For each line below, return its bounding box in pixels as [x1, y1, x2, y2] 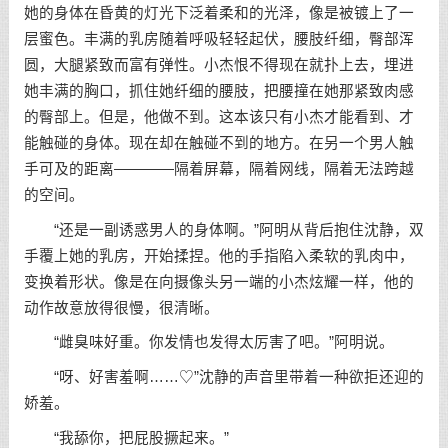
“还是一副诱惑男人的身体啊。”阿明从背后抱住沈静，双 [23, 221, 424, 238]
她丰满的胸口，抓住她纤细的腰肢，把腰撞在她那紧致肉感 [23, 82, 414, 99]
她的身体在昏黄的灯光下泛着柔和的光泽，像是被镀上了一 [23, 4, 414, 21]
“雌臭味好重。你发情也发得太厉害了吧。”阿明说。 [23, 334, 394, 351]
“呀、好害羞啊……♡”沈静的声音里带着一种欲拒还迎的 [23, 369, 424, 386]
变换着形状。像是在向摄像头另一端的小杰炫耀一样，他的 [23, 273, 414, 290]
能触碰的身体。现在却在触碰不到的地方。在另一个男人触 [23, 134, 414, 151]
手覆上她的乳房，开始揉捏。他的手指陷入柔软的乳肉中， [23, 247, 414, 264]
